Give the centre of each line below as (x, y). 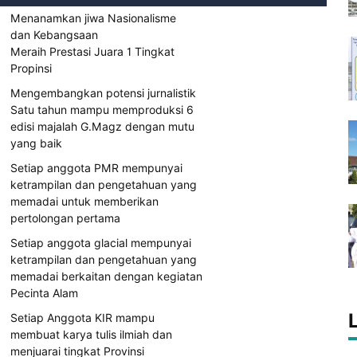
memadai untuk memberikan (84, 202)
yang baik (36, 143)
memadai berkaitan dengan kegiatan (106, 277)
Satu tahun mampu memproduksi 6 (102, 110)
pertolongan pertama (65, 218)
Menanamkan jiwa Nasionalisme (93, 18)
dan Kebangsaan (54, 35)
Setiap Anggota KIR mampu (82, 318)
